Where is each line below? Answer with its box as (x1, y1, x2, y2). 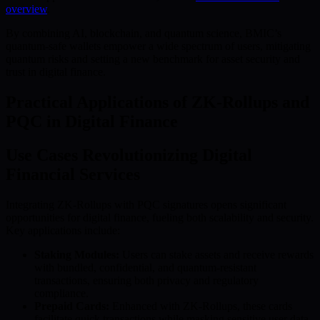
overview (6, 2, 47, 15)
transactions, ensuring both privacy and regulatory (34, 274, 259, 286)
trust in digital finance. (6, 65, 106, 78)
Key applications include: (6, 224, 120, 236)
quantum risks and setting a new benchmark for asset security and (6, 52, 300, 65)
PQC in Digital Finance (6, 111, 178, 131)
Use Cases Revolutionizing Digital (6, 145, 252, 164)
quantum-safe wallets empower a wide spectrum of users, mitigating (6, 39, 311, 52)
